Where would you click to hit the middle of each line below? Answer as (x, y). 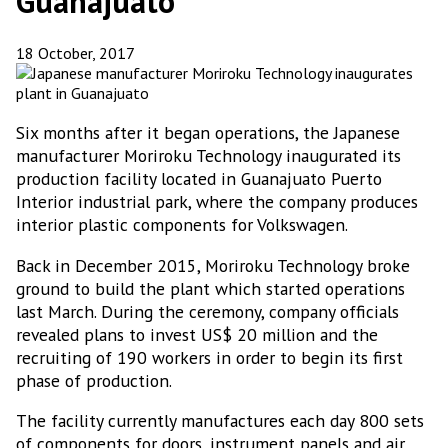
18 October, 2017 (75, 53)
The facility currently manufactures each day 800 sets (220, 421)
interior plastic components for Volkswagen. (182, 225)
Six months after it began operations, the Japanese (208, 133)
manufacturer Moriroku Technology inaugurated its (208, 156)
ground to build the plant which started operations (210, 288)
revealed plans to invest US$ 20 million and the (197, 334)
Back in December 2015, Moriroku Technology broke (213, 265)
